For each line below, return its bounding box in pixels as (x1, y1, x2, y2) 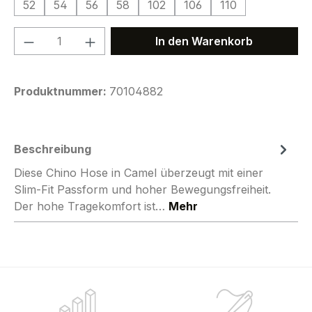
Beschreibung (14, 142, 91, 156)
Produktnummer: (14, 84, 109, 98)
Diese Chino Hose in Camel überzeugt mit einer (14, 166, 263, 180)
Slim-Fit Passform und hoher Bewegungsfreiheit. (14, 182, 271, 196)
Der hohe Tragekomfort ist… (14, 199, 169, 213)
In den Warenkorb (155, 34, 253, 48)
